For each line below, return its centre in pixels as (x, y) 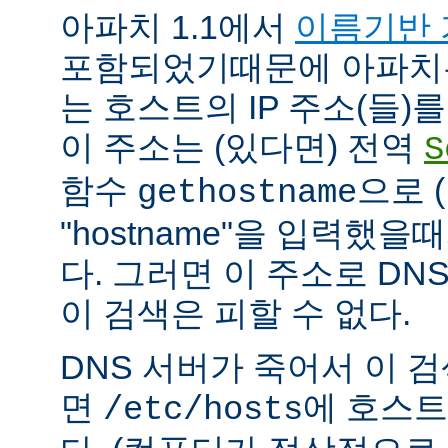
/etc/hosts (203, 410)
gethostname (247, 193)
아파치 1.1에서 (177, 27)
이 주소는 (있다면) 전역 (242, 147)
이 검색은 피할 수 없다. (235, 313)
